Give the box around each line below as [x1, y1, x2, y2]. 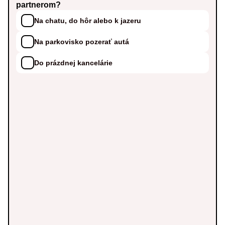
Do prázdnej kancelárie [34, 58, 113, 67]
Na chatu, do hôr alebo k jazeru [34, 16, 142, 25]
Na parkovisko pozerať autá [34, 37, 130, 46]
